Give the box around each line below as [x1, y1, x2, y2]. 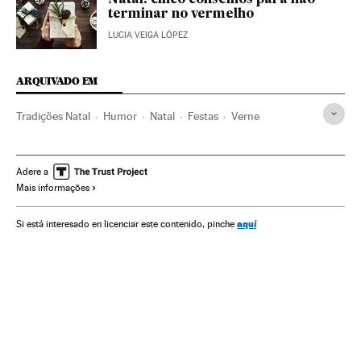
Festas [188, 109, 218, 122]
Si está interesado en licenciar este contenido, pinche [16, 218, 237, 230]
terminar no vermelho [108, 7, 254, 21]
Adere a [16, 165, 48, 177]
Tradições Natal [16, 109, 90, 122]
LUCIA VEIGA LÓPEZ [108, 29, 188, 40]
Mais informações [16, 181, 89, 193]
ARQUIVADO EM [16, 74, 98, 87]
